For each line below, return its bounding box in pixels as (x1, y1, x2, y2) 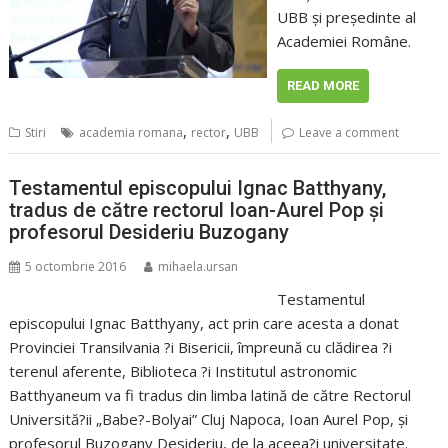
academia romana (79, 124, 184, 142)
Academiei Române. (276, 31, 411, 52)
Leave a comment (299, 124, 400, 142)
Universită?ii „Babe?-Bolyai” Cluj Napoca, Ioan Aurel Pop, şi (9, 408, 409, 429)
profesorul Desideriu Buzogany (9, 219, 290, 244)
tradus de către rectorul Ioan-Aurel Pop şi (9, 197, 385, 222)
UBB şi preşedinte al (276, 7, 416, 28)
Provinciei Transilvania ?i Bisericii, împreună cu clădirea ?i (9, 336, 393, 357)
